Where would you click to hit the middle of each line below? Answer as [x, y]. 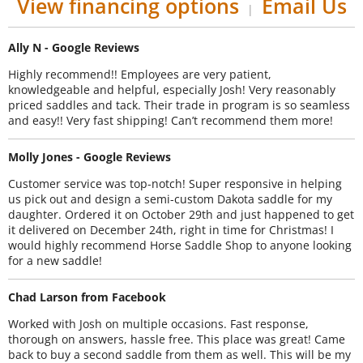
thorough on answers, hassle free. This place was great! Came [177, 339]
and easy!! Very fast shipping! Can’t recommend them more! [171, 120]
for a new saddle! [55, 260]
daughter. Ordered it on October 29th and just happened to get [181, 214]
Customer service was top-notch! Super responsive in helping [175, 183]
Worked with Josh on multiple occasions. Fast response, [158, 323]
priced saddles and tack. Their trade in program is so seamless [179, 105]
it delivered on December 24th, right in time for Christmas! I [171, 229]
